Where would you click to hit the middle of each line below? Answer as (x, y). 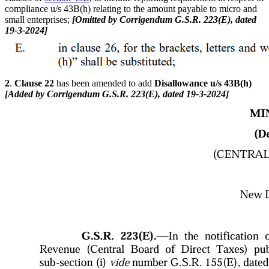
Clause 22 (34, 83)
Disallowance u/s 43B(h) (203, 83)
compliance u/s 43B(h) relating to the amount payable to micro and (131, 8)
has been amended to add (104, 83)
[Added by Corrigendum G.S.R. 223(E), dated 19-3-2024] (117, 94)
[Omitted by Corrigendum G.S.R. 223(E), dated (164, 19)
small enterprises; (38, 19)
